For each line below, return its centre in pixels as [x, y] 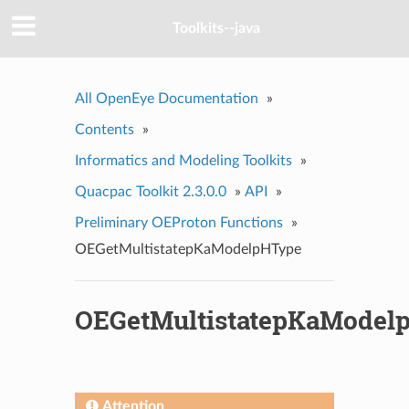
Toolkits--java [216, 29]
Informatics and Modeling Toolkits [183, 160]
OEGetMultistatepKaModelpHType [188, 249]
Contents [104, 129]
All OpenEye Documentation [166, 98]
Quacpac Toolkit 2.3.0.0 [150, 191]
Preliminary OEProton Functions [178, 222]
